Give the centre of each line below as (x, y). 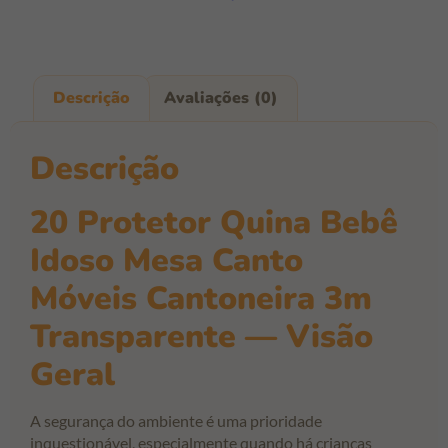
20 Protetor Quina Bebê (214, 222)
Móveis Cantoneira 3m (201, 298)
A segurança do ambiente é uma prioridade (176, 420)
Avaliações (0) (220, 97)
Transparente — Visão (201, 336)
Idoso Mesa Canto (166, 260)
